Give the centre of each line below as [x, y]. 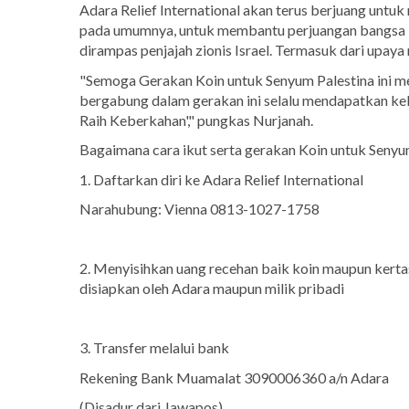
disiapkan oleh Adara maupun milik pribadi [212, 288]
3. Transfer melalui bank [154, 348]
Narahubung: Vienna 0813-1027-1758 [199, 209]
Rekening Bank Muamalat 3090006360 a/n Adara [234, 377]
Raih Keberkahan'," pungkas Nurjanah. [196, 120]
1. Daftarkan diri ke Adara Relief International [221, 179]
